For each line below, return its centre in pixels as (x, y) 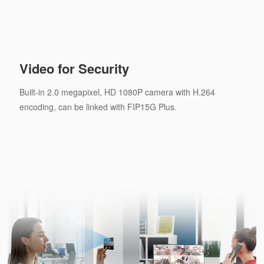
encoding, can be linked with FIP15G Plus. (98, 106)
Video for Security (74, 68)
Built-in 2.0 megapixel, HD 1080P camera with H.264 (117, 92)
